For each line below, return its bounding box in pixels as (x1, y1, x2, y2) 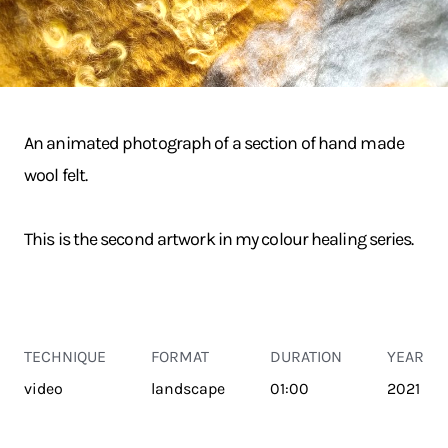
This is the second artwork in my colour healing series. (24, 228, 414, 250)
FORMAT (151, 347, 209, 366)
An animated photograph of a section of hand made (24, 132, 404, 154)
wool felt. (24, 164, 87, 186)
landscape (151, 379, 225, 398)
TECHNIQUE (24, 347, 106, 366)
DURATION (270, 347, 342, 366)
